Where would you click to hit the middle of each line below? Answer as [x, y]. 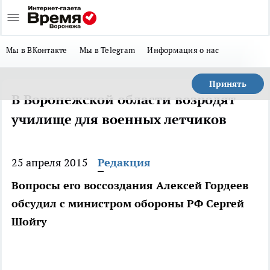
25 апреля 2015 [50, 162]
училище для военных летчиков [119, 119]
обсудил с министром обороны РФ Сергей [128, 203]
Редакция [124, 162]
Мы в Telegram [107, 50]
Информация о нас [183, 50]
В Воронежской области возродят [124, 99]
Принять [228, 84]
